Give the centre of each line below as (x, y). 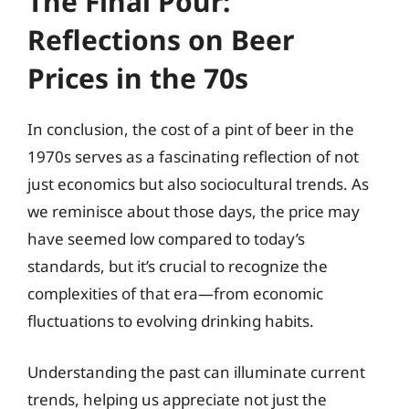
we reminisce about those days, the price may (194, 211)
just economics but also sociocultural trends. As (198, 184)
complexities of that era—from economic (175, 294)
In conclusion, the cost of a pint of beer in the (191, 129)
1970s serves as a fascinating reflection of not (193, 157)
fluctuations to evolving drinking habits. (171, 321)
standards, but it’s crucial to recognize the (178, 266)
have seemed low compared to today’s (166, 239)
